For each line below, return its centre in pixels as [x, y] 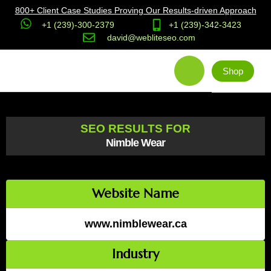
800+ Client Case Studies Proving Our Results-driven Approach [135, 10]
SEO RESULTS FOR [135, 129]
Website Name [135, 194]
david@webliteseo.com [151, 38]
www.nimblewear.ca [135, 224]
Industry [135, 254]
